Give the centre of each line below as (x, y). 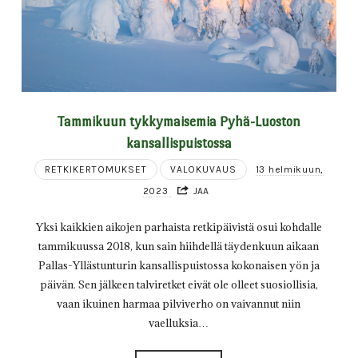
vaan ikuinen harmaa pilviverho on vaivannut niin (179, 304)
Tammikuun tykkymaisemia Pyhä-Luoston (179, 121)
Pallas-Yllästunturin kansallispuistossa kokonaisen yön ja (179, 266)
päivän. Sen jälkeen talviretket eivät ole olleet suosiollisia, (179, 285)
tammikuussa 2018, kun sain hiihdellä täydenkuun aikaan (179, 247)
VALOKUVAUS (203, 169)
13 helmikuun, (290, 169)
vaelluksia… (179, 323)
